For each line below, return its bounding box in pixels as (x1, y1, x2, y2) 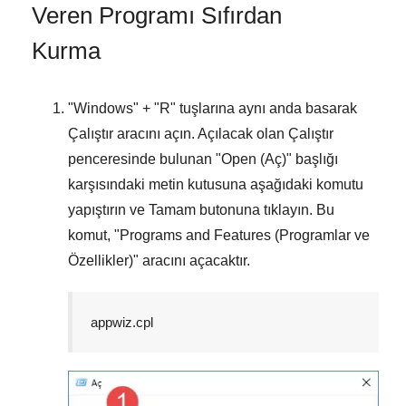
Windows (73, 100, 133, 116)
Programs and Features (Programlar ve (120, 227, 370, 243)
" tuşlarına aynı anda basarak (170, 100, 357, 116)
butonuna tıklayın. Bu (196, 201, 334, 217)
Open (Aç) (221, 150, 286, 167)
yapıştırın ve (68, 201, 149, 217)
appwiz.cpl (91, 314, 153, 330)
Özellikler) (68, 252, 133, 268)
